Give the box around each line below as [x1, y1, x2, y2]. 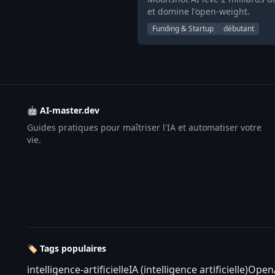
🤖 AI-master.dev [27, 104, 99, 116]
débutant [223, 23, 254, 34]
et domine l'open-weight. [147, 6, 250, 17]
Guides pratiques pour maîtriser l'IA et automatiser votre [27, 122, 261, 133]
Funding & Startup [152, 23, 214, 34]
